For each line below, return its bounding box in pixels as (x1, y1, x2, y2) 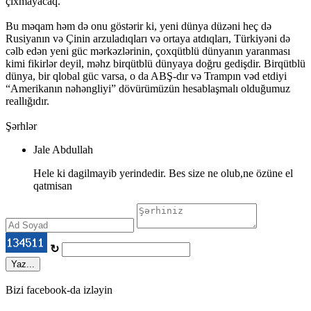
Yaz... (11, 258, 35, 269)
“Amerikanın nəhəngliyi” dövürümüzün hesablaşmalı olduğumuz (6, 82, 290, 94)
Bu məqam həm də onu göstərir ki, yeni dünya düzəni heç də (6, 19, 271, 32)
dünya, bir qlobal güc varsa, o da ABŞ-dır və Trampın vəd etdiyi (6, 69, 287, 82)
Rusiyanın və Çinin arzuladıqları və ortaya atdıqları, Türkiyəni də (6, 32, 290, 44)
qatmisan (33, 179, 72, 192)
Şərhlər (6, 119, 37, 132)
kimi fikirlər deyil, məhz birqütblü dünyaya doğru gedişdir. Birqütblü (6, 57, 305, 69)
